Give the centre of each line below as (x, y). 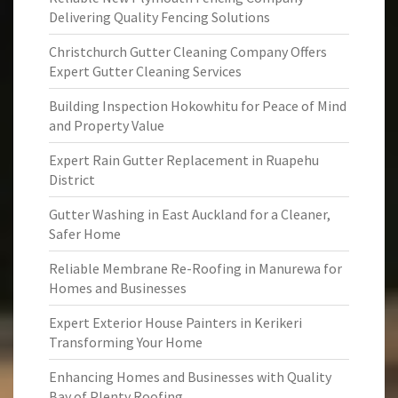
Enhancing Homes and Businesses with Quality (190, 377)
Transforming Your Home (126, 342)
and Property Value (107, 125)
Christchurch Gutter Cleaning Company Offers (188, 52)
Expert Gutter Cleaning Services (145, 71)
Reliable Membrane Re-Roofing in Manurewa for (195, 268)
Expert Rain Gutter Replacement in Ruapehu (184, 160)
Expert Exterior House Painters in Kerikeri (175, 322)
